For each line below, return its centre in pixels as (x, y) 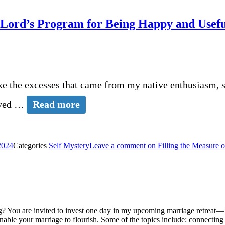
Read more (56, 104)
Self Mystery (69, 145)
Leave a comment (118, 145)
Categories (31, 145)
